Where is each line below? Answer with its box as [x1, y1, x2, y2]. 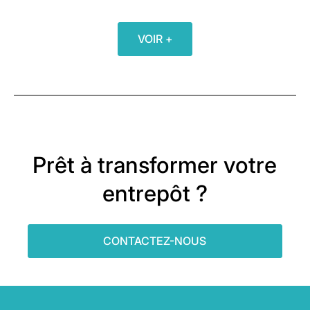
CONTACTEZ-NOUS [103, 234, 207, 248]
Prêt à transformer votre [33, 152, 277, 179]
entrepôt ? [102, 180, 208, 208]
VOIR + [137, 32, 172, 46]
